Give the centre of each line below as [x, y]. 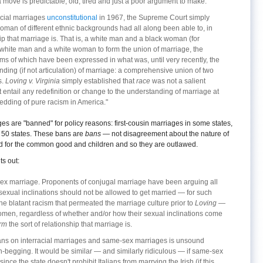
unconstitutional [72, 17]
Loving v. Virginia [33, 81]
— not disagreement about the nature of [165, 134]
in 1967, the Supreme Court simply [154, 17]
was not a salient [178, 81]
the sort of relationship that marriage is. [70, 224]
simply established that [98, 81]
